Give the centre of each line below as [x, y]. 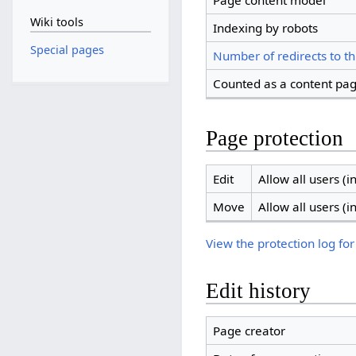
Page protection [275, 139]
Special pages [67, 50]
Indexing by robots [265, 28]
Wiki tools [56, 22]
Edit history [259, 290]
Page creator [249, 331]
